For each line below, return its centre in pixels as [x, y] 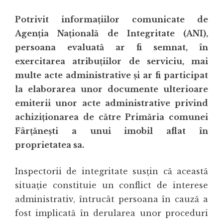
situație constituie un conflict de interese [111, 185]
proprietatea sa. [50, 145]
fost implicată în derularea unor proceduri [111, 213]
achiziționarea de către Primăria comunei [111, 117]
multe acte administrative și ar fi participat [111, 75]
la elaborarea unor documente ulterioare [111, 89]
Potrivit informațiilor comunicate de [111, 20]
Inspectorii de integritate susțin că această [111, 171]
